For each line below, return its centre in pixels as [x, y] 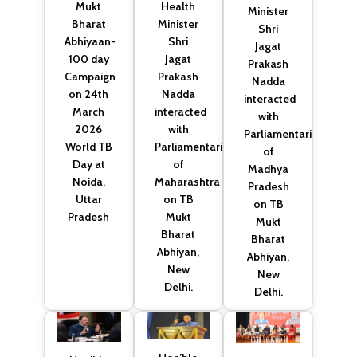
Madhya [269, 169]
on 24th [89, 94]
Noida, [88, 181]
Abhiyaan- [90, 41]
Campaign [90, 76]
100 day [88, 59]
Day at [88, 164]
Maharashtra [187, 181]
